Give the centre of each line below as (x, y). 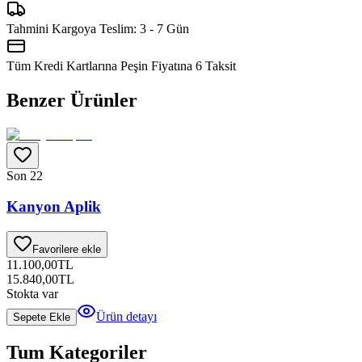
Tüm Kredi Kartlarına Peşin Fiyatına (101, 65)
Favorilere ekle (67, 250)
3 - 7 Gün (164, 28)
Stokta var (32, 294)
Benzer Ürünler (72, 100)
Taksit (219, 65)
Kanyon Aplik (54, 207)
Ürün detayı (126, 317)
